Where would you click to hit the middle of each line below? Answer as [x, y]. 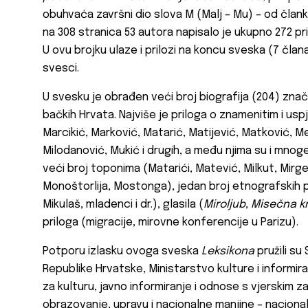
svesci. [62, 69]
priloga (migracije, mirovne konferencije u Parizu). [172, 223]
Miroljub [224, 205]
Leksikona [228, 252]
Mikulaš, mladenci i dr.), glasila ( [123, 205]
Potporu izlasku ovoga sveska [122, 252]
